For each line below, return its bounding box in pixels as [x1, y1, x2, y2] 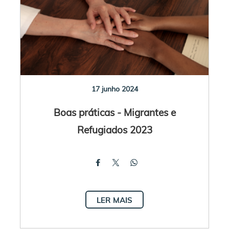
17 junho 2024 [91, 84, 138, 94]
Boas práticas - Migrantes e [53, 105, 176, 119]
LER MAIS [97, 195, 132, 205]
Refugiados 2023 [77, 123, 152, 136]
